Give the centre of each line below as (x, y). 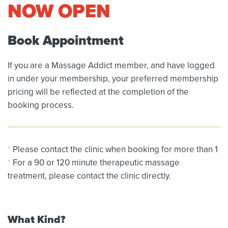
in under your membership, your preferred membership (113, 78)
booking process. (41, 105)
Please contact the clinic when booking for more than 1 (114, 149)
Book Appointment (66, 40)
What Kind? (36, 219)
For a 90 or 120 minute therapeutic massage (95, 162)
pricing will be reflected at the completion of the (98, 91)
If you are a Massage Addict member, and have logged (111, 65)
